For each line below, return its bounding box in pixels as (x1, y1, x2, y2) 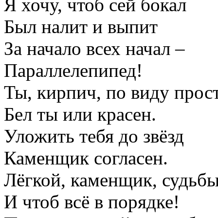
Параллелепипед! (4, 59, 143, 81)
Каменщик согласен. (4, 147, 168, 168)
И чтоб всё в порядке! (4, 191, 180, 212)
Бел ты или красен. (4, 103, 156, 125)
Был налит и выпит (4, 16, 158, 37)
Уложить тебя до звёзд (4, 125, 184, 146)
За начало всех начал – (4, 37, 185, 59)
